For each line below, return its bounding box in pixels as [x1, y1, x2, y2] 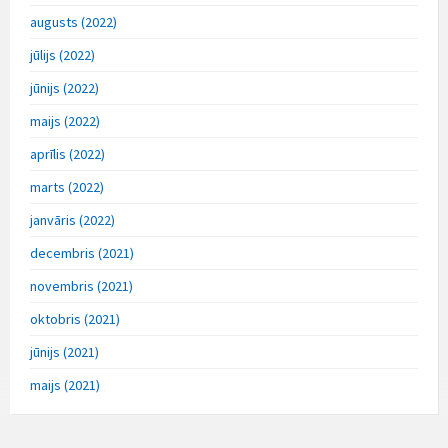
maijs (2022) [30, 111, 100, 130]
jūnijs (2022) [30, 78, 99, 97]
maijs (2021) [30, 375, 100, 394]
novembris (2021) [30, 276, 133, 295]
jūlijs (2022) [30, 45, 95, 64]
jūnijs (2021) [30, 342, 99, 361]
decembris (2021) [30, 243, 134, 262]
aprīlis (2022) [30, 144, 105, 163]
